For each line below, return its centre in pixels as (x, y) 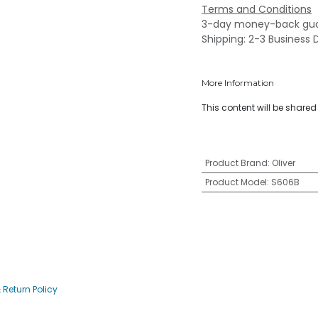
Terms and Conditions (257, 9)
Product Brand (236, 163)
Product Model (236, 182)
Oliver (283, 163)
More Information (238, 83)
